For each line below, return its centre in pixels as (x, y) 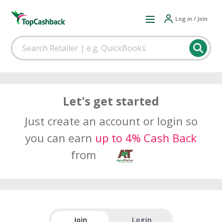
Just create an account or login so (111, 121)
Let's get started (111, 101)
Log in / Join (191, 18)
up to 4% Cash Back (146, 138)
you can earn (60, 138)
